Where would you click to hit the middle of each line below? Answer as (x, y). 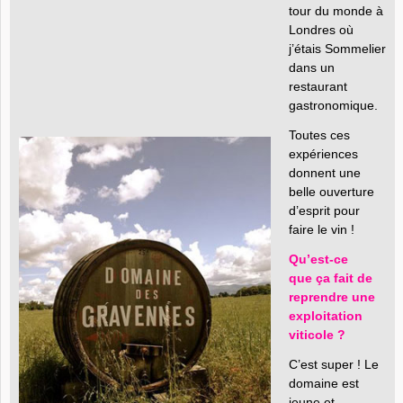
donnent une (325, 173)
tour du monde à (336, 11)
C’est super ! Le (334, 364)
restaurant (318, 86)
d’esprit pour (324, 210)
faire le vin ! (322, 229)
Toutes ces (319, 135)
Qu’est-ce (318, 259)
